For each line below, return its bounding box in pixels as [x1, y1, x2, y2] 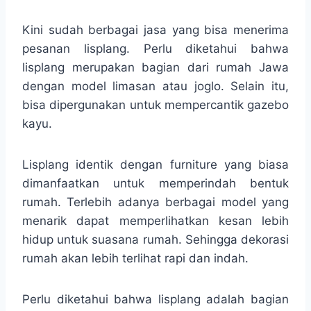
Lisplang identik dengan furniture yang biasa [22, 157, 289, 171]
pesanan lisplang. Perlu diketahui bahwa [22, 41, 289, 56]
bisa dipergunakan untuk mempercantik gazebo [22, 97, 289, 112]
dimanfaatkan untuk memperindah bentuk [22, 176, 289, 190]
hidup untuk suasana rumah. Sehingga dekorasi [22, 232, 289, 246]
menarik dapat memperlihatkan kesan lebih [22, 213, 289, 228]
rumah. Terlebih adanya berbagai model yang [22, 194, 289, 209]
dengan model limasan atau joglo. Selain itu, [22, 78, 289, 93]
